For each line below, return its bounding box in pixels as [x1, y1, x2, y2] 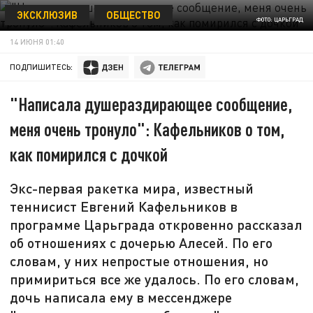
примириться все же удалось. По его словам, [10, 270, 300, 288]
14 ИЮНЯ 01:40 [10, 36, 65, 46]
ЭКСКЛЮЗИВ [16, 8, 78, 21]
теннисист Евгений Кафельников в [10, 198, 238, 215]
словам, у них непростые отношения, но [10, 252, 269, 270]
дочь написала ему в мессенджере [10, 289, 233, 306]
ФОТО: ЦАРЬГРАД [256, 16, 303, 24]
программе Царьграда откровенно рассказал [10, 216, 303, 233]
